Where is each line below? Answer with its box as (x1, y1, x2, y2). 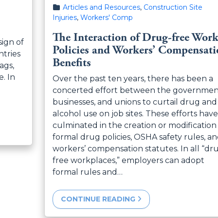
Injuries (52, 13, 77, 22)
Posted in (52, 2, 85, 11)
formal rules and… (52, 167, 123, 177)
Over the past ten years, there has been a (52, 73, 213, 83)
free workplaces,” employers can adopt (52, 155, 204, 165)
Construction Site (144, 2, 202, 12)
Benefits (52, 55, 91, 70)
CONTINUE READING (60, 194, 137, 203)
